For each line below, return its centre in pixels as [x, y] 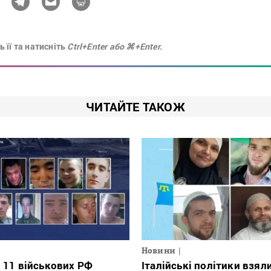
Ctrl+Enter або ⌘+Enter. [115, 46]
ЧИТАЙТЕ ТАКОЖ [135, 106]
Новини [158, 251]
